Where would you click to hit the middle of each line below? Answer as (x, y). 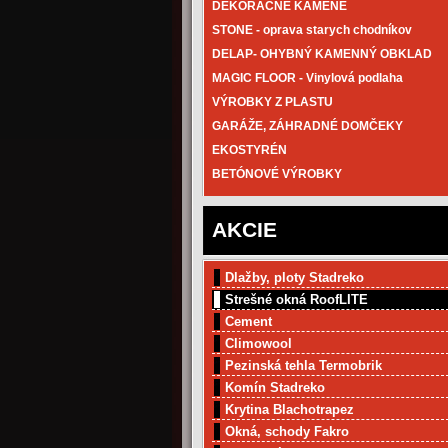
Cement (248, 321)
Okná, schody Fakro (287, 431)
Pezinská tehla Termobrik (303, 365)
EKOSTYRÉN (249, 150)
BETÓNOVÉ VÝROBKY (277, 174)
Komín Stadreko (275, 387)
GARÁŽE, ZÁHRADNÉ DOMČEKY (307, 126)
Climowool (258, 343)
